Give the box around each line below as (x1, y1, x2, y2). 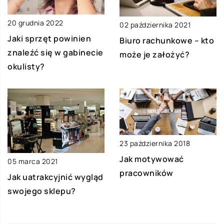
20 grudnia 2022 (7, 17, 63, 27)
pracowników (119, 167, 173, 178)
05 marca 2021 (7, 156, 58, 166)
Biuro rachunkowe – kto (119, 34, 214, 46)
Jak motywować (119, 153, 184, 164)
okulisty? (7, 60, 45, 72)
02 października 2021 (119, 19, 190, 29)
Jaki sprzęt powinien (7, 32, 91, 44)
